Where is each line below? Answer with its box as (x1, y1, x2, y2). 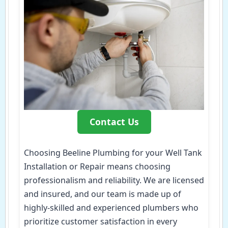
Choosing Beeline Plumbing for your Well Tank (24, 147, 202, 158)
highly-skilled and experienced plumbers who (24, 202, 198, 213)
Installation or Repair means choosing (24, 160, 170, 172)
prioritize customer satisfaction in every (24, 215, 177, 227)
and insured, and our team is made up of (24, 188, 181, 199)
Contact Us (89, 115, 139, 128)
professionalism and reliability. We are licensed (24, 174, 204, 186)
